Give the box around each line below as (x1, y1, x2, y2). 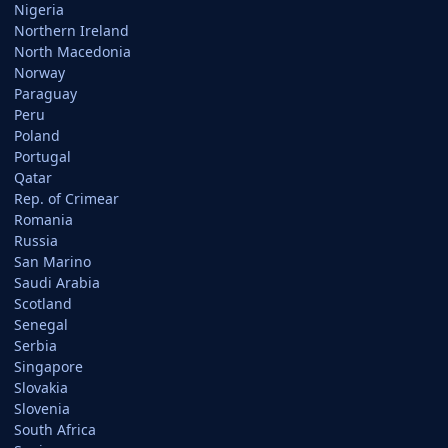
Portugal (14, 147, 71, 166)
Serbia (14, 336, 57, 355)
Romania (14, 210, 73, 229)
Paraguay (14, 84, 77, 103)
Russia (14, 231, 58, 250)
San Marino (14, 252, 91, 271)
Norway (14, 63, 65, 82)
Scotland (14, 294, 72, 313)
